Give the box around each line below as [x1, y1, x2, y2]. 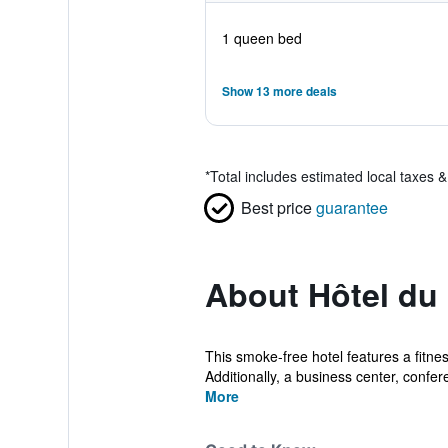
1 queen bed [221, 28, 302, 48]
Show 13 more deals [221, 82, 337, 100]
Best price [240, 196, 312, 219]
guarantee [315, 196, 388, 219]
